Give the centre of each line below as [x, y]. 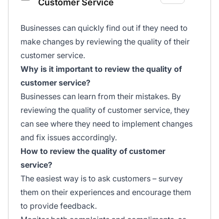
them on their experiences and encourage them [106, 192]
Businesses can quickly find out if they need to [104, 28]
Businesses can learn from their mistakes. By [101, 96]
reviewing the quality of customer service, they [105, 110]
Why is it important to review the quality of [101, 69]
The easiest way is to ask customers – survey [102, 178]
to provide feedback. [59, 206]
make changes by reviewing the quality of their [105, 41]
